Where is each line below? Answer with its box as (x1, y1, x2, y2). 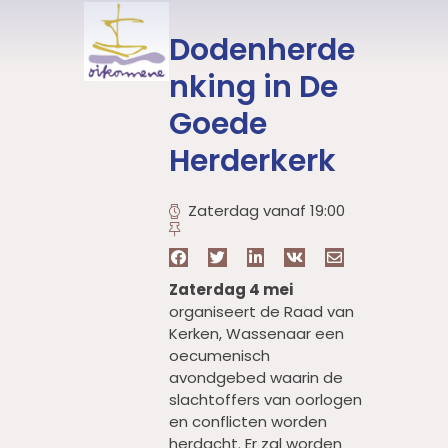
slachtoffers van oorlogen (169, 389, 362, 410)
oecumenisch (169, 345, 270, 366)
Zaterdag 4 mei (169, 279, 293, 300)
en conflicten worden (169, 411, 327, 432)
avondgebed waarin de (169, 367, 343, 388)
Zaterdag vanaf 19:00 (188, 200, 345, 221)
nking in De (169, 66, 338, 108)
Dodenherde (169, 29, 355, 71)
